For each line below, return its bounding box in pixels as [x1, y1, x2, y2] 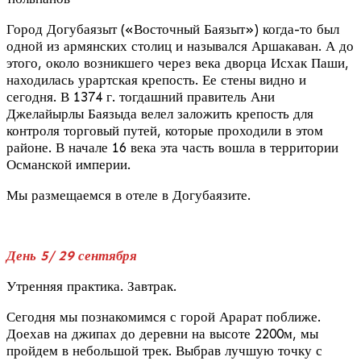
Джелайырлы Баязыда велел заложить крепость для [6, 105, 313, 122]
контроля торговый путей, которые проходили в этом [6, 122, 323, 139]
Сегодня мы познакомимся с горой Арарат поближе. [6, 308, 321, 325]
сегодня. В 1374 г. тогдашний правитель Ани [6, 88, 275, 105]
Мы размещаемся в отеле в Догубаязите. [6, 186, 251, 203]
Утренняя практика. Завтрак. [6, 277, 176, 294]
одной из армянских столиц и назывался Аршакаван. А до [6, 37, 354, 54]
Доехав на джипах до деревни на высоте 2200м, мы [6, 325, 318, 342]
